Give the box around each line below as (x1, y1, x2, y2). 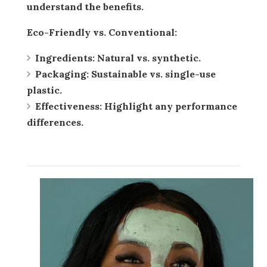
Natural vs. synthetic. (95, 51, 201, 64)
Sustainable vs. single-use (89, 67, 216, 80)
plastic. (27, 83, 62, 96)
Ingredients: (35, 51, 95, 64)
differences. (27, 116, 83, 128)
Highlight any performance (102, 100, 237, 112)
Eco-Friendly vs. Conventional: (33, 26, 177, 38)
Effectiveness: (35, 100, 102, 112)
